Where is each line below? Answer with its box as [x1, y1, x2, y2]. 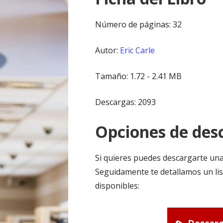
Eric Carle [120, 45, 155, 56]
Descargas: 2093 [95, 97, 156, 108]
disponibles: [95, 180, 140, 192]
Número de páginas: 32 [95, 19, 182, 30]
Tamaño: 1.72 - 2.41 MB [95, 71, 182, 82]
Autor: [95, 45, 120, 56]
